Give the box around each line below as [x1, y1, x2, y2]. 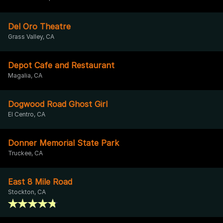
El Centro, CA [8, 110, 45, 118]
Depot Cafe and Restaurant [8, 60, 114, 70]
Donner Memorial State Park [8, 137, 119, 148]
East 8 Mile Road [8, 176, 72, 187]
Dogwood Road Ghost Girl [8, 99, 108, 109]
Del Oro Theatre [8, 21, 71, 31]
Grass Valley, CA [8, 32, 54, 40]
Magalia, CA [8, 71, 42, 79]
